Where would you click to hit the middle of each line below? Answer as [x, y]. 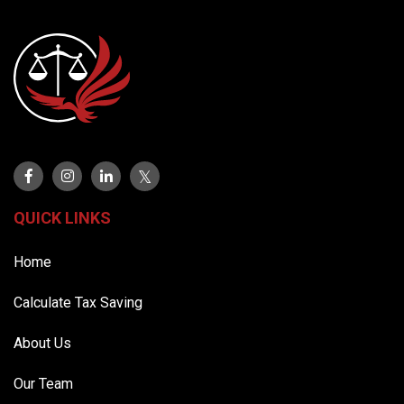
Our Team [43, 383]
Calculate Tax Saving [78, 302]
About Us [42, 343]
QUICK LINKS [62, 217]
